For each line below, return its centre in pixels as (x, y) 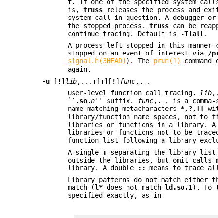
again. (80, 69)
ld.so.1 (179, 187)
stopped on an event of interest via (138, 53)
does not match (134, 187)
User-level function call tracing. (134, 93)
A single (85, 152)
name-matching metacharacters (124, 109)
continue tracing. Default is (124, 34)
